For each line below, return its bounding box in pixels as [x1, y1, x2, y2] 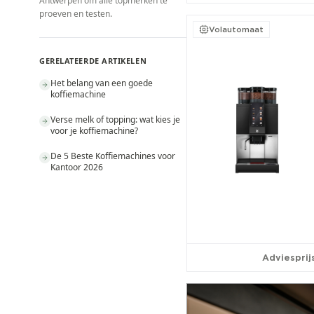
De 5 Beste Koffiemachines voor [50, 150, 175, 162]
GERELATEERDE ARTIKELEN [39, 55, 147, 66]
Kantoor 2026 [50, 161, 103, 173]
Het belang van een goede [50, 77, 153, 89]
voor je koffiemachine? [50, 125, 138, 137]
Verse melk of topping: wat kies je [50, 114, 180, 125]
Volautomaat [209, 24, 264, 34]
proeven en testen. [39, 8, 112, 20]
